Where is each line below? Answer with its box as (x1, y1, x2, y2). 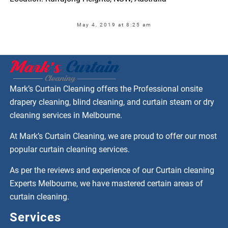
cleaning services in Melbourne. (10, 110, 123, 121)
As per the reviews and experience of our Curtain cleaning (10, 165, 215, 176)
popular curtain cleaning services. (10, 145, 130, 155)
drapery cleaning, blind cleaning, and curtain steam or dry (10, 97, 215, 107)
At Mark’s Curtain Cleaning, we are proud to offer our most (10, 131, 217, 141)
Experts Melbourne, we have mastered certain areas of (10, 179, 204, 189)
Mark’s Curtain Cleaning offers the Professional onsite (10, 84, 203, 94)
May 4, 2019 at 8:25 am (76, 21, 152, 27)
